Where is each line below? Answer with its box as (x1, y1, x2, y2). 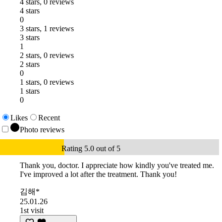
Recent (38, 113, 60, 122)
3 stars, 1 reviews (20, 24, 74, 33)
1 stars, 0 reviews (20, 78, 74, 87)
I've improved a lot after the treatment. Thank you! (20, 170, 177, 179)
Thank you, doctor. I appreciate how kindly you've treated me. (20, 161, 214, 170)
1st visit (20, 206, 44, 215)
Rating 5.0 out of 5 (61, 144, 120, 153)
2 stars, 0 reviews (20, 51, 74, 60)
